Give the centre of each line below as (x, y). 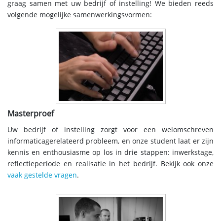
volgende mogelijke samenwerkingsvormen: (80, 15)
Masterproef (31, 113)
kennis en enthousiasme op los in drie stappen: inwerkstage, (110, 152)
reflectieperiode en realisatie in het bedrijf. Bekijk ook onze (110, 164)
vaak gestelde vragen (42, 175)
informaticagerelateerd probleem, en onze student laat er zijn (110, 141)
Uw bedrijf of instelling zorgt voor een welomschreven (110, 130)
